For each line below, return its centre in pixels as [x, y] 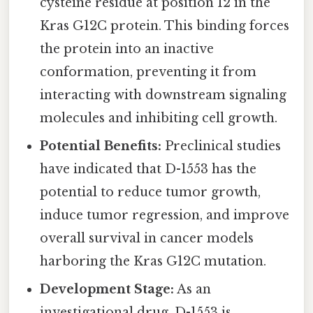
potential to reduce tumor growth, [151, 192]
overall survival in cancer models [147, 238]
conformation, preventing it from [148, 72]
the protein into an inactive [127, 49]
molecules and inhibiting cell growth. [159, 118]
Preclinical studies [221, 146]
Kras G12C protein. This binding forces [165, 26]
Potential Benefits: [101, 146]
